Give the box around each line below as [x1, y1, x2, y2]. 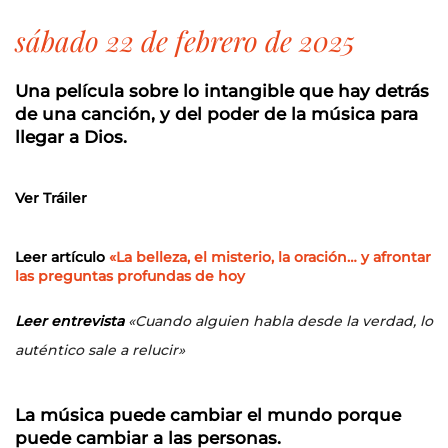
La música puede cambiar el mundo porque [15, 405, 401, 425]
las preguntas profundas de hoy [15, 267, 245, 285]
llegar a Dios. [15, 127, 127, 147]
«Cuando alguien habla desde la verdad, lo [128, 312, 433, 330]
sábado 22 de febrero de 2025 [15, 22, 355, 59]
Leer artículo [15, 248, 105, 266]
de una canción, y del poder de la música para [15, 104, 418, 124]
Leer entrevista [15, 312, 124, 330]
